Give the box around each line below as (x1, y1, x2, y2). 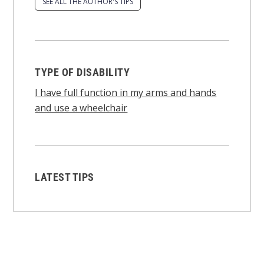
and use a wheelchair (35, 101, 128, 114)
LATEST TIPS (35, 170, 94, 183)
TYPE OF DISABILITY (35, 65, 130, 78)
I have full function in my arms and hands (35, 85, 217, 99)
